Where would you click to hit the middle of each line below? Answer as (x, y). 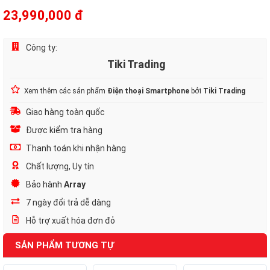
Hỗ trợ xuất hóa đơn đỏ (70, 221)
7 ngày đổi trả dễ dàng (67, 202)
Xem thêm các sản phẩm (66, 91)
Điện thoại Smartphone (148, 91)
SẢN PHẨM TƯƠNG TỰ (64, 245)
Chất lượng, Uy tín (59, 166)
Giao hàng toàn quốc (64, 112)
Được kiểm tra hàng (63, 130)
